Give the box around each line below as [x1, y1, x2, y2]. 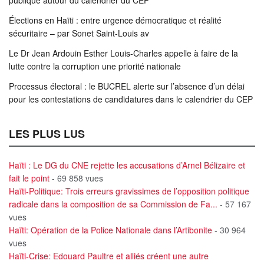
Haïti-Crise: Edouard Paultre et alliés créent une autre [9, 249, 209, 262]
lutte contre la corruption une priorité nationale [9, 60, 181, 72]
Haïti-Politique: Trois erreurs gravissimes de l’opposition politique [9, 184, 249, 197]
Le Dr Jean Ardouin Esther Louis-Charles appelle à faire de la [9, 47, 238, 59]
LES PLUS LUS [9, 126, 85, 141]
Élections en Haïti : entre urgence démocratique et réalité [9, 14, 222, 26]
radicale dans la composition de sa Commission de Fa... [9, 197, 217, 210]
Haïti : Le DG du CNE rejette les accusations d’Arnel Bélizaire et [9, 159, 245, 171]
